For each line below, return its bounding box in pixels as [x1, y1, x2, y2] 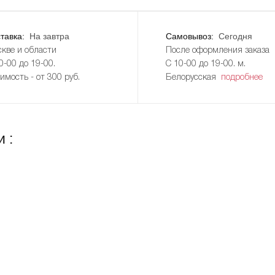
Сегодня [218, 31, 252, 41]
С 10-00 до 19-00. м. [165, 60, 246, 68]
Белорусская [165, 73, 221, 82]
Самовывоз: [165, 31, 216, 41]
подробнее [220, 73, 263, 82]
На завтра [29, 31, 69, 41]
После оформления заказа [165, 46, 269, 55]
